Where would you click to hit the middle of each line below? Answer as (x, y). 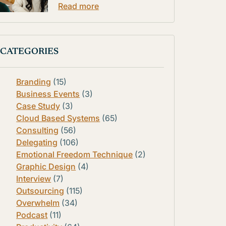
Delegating (37, 142)
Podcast (32, 215)
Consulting (38, 130)
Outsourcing (40, 190)
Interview (34, 178)
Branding (34, 81)
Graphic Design (46, 166)
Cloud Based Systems (58, 118)
